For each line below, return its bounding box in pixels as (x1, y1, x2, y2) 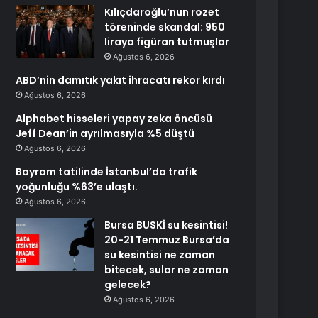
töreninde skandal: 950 (104, 20, 226, 34)
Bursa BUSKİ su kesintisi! (104, 218, 229, 232)
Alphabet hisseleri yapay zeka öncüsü (16, 111, 213, 126)
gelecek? (104, 278, 152, 292)
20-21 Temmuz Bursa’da (104, 233, 230, 247)
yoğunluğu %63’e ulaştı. (16, 180, 138, 194)
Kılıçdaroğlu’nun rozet (104, 5, 220, 19)
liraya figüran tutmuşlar (104, 35, 230, 49)
